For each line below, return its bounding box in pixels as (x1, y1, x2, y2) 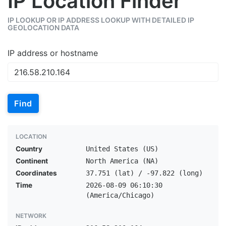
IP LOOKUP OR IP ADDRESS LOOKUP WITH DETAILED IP (8, 16, 194, 24)
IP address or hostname (8, 48, 98, 58)
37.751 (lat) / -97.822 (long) (85, 169, 203, 177)
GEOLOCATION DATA (8, 23, 79, 32)
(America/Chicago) (85, 191, 154, 199)
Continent (16, 157, 48, 165)
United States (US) (85, 145, 158, 153)
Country (16, 145, 42, 153)
